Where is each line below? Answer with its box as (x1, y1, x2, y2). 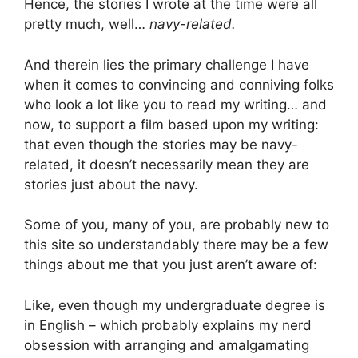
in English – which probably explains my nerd (24, 316, 312, 333)
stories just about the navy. (24, 176, 198, 193)
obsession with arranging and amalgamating (24, 336, 309, 353)
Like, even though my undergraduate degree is (24, 296, 325, 313)
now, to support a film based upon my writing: (24, 116, 319, 133)
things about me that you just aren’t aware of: (24, 257, 317, 273)
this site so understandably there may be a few (24, 237, 328, 253)
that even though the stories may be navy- (24, 136, 298, 153)
